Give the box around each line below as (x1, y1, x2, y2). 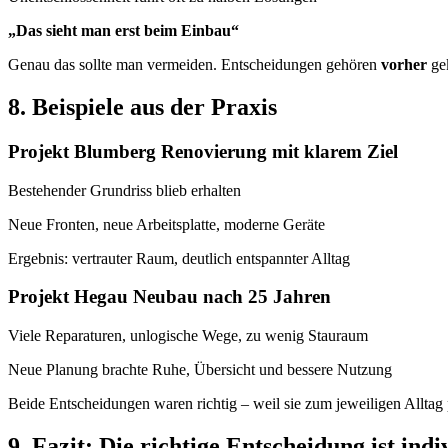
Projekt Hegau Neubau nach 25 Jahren (8, 286, 331, 308)
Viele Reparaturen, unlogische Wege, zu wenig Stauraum (8, 327, 368, 345)
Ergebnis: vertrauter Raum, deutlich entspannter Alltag (8, 249, 350, 267)
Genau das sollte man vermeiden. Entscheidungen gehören (8, 56, 381, 74)
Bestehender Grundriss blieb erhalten (8, 181, 241, 199)
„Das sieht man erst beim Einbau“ (8, 22, 239, 40)
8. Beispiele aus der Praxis (8, 94, 277, 121)
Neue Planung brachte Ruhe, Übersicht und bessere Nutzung (8, 361, 392, 379)
